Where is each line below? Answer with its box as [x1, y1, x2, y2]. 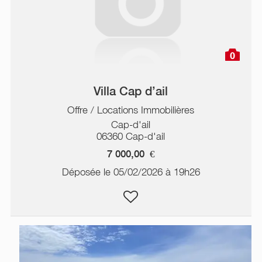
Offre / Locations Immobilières [67, 104, 195, 116]
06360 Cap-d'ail [96, 130, 166, 142]
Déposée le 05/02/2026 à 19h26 [61, 166, 200, 178]
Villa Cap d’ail [94, 84, 168, 98]
